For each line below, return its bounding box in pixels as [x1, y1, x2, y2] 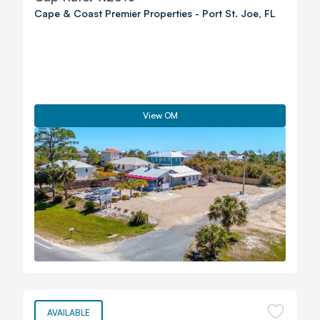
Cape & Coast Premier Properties [34, 7, 192, 19]
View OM [142, 110, 178, 121]
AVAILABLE [47, 307, 90, 318]
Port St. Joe [202, 7, 259, 19]
